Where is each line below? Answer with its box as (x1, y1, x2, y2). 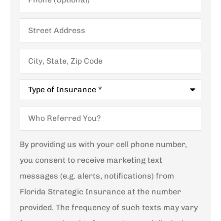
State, (19, 55, 41, 65)
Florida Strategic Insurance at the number (20, 186, 181, 196)
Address (19, 24, 51, 34)
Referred (19, 112, 53, 122)
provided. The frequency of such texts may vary (20, 202, 198, 212)
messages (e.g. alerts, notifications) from (20, 171, 174, 181)
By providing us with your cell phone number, (20, 139, 187, 149)
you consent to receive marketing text (20, 155, 162, 165)
